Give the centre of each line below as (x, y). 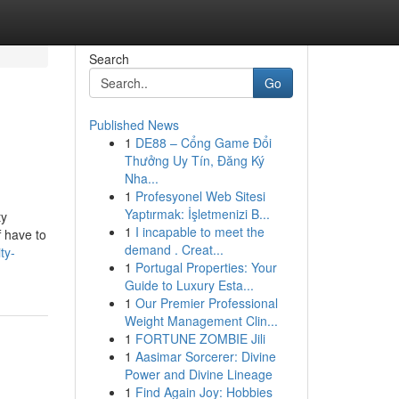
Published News (134, 125)
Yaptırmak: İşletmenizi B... (197, 214)
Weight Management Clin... (201, 321)
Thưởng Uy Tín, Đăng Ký (194, 160)
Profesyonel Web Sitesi (200, 196)
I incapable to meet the (199, 232)
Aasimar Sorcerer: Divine (205, 356)
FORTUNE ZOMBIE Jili (200, 338)
